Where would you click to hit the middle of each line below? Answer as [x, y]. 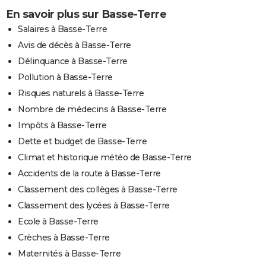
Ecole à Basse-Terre [58, 221]
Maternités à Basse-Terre [69, 253]
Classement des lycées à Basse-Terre [94, 205]
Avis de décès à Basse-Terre [75, 45]
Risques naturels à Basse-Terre [81, 93]
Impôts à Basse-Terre [62, 125]
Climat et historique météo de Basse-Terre [105, 157]
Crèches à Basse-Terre [64, 237]
